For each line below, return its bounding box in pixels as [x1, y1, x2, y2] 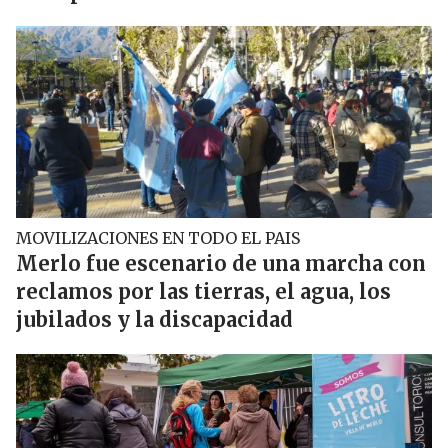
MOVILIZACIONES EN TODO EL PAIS [16, 228, 300, 248]
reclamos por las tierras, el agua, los [16, 279, 391, 304]
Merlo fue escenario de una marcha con [16, 251, 426, 276]
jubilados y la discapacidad [16, 307, 293, 332]
